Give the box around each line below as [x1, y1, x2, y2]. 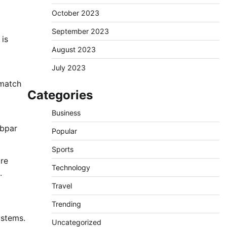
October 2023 [51, 9, 99, 17]
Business [51, 108, 81, 117]
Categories [27, 88, 93, 102]
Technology [51, 163, 90, 172]
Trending [51, 200, 81, 208]
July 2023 [51, 63, 86, 72]
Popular [51, 127, 77, 135]
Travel [51, 181, 72, 190]
